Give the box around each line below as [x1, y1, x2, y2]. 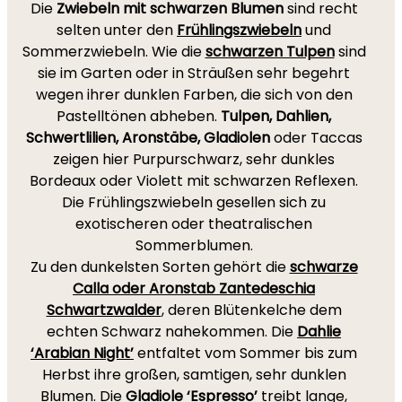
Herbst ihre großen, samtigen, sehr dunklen [41, 364, 346, 385]
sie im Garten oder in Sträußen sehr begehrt [38, 63, 350, 83]
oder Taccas [269, 127, 363, 148]
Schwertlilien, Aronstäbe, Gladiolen [25, 127, 270, 148]
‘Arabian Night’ [31, 343, 134, 363]
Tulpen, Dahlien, [221, 106, 331, 127]
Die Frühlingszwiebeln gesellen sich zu [62, 192, 326, 213]
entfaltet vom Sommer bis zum [134, 343, 357, 363]
